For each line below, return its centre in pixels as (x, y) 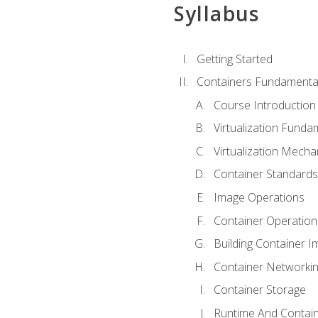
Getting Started (234, 59)
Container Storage (259, 290)
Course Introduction (264, 105)
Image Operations (259, 198)
